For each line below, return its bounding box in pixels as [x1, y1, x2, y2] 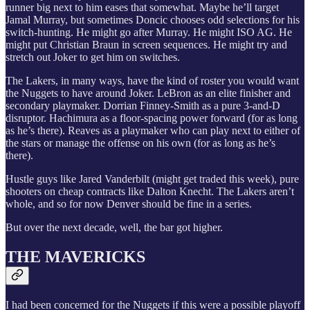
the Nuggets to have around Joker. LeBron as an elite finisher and [6, 87, 291, 100]
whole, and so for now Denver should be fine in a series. [6, 198, 252, 210]
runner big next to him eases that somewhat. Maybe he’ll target [6, 1, 279, 14]
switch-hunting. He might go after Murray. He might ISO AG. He [6, 26, 292, 39]
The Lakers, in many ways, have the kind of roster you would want [6, 75, 299, 87]
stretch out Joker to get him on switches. [6, 51, 180, 64]
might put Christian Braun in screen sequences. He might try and [6, 39, 287, 51]
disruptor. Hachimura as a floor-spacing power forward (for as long [6, 112, 298, 125]
